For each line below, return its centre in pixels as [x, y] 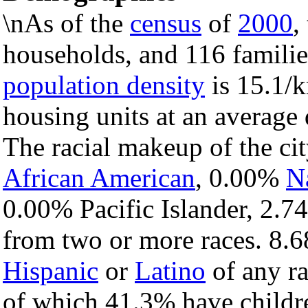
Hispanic [51, 271]
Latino [170, 271]
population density [104, 85]
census [166, 23]
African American [99, 178]
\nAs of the [66, 23]
